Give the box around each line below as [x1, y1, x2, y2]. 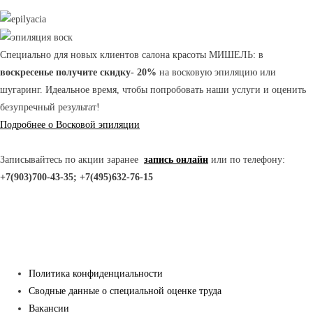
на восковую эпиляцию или [156, 67, 276, 78]
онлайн [176, 154, 208, 166]
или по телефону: [208, 154, 285, 166]
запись [144, 154, 173, 166]
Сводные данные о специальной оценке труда [29, 285, 222, 296]
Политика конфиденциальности [29, 268, 163, 279]
